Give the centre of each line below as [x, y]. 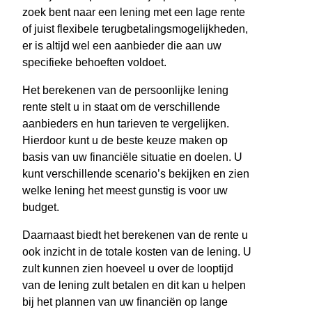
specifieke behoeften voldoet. [94, 63]
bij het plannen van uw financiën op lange [125, 302]
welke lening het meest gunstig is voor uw [125, 191]
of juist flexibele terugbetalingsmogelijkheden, [135, 29]
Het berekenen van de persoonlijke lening [125, 91]
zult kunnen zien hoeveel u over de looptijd [128, 269]
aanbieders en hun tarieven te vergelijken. [126, 124]
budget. [41, 208]
